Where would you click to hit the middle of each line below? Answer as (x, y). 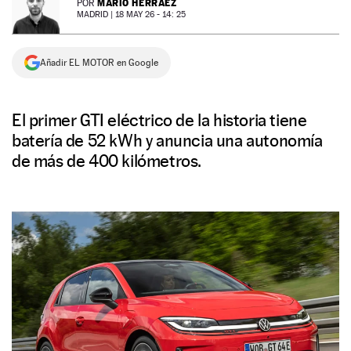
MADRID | (96, 14)
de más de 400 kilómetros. (107, 161)
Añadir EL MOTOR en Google (99, 63)
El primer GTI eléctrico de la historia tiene (159, 120)
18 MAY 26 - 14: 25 (150, 14)
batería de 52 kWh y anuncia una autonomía (167, 140)
